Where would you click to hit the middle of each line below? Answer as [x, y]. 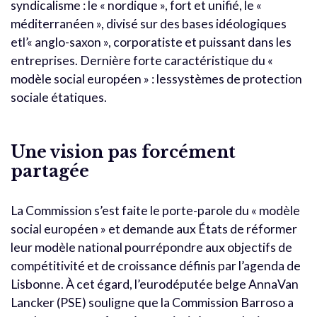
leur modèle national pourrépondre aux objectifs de [151, 247]
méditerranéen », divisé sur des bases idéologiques [149, 23]
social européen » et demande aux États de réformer [154, 229]
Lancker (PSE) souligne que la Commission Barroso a [152, 302]
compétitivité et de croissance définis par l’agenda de [156, 265]
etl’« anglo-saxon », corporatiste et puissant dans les [151, 42]
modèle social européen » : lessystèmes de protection [156, 79]
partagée [50, 171]
